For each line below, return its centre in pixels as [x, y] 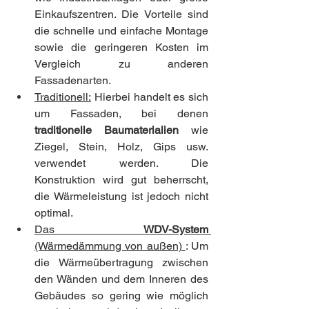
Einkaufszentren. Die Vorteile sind [121, 14]
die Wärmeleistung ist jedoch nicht [121, 196]
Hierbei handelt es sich [150, 97]
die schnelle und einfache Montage [121, 30]
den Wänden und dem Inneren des [121, 279]
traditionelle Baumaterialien [107, 130]
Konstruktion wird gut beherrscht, [121, 179]
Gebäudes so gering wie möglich [121, 295]
